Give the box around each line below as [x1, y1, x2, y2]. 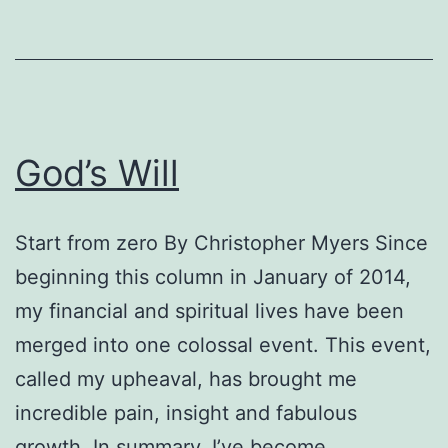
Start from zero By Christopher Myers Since [15, 230, 428, 255]
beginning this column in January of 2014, [15, 264, 411, 289]
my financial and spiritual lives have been [15, 298, 404, 323]
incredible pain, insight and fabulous [15, 400, 357, 425]
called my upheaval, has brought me [15, 366, 357, 391]
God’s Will [15, 150, 179, 195]
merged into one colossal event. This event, [15, 332, 431, 357]
